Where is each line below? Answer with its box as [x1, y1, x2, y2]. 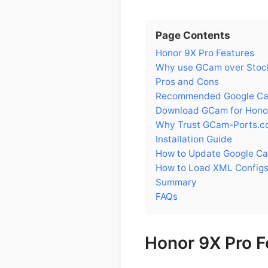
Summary [156, 176, 197, 188]
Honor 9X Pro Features [156, 47, 254, 59]
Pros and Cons [156, 75, 219, 87]
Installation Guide [156, 133, 232, 145]
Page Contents [156, 29, 230, 41]
